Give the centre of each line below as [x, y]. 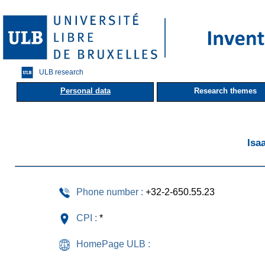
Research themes [225, 91]
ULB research [61, 72]
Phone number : [110, 192]
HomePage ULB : [113, 244]
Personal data [85, 91]
